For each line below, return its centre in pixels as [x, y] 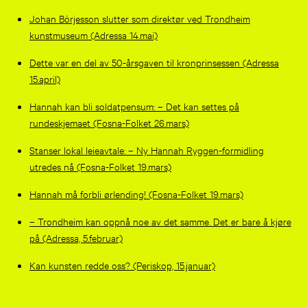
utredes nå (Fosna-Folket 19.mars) [100, 166]
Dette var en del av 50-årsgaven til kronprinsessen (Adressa [154, 62]
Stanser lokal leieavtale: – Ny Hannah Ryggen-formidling [146, 149]
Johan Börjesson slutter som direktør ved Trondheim [139, 18]
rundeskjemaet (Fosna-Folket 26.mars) [109, 122]
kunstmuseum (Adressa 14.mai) [93, 34]
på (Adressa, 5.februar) [76, 237]
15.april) [45, 78]
